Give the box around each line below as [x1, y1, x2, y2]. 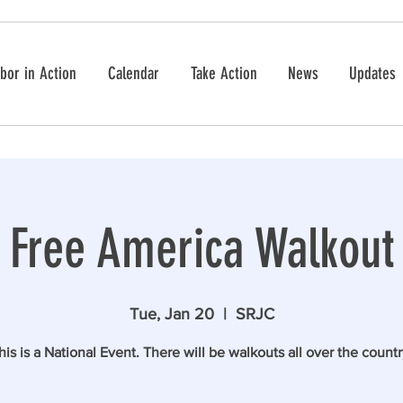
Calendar [107, 63, 159, 84]
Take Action [190, 63, 257, 84]
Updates [349, 63, 396, 84]
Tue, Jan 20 [129, 305, 214, 323]
